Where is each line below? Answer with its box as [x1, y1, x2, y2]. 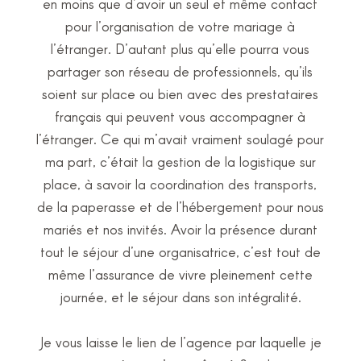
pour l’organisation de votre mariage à [65, 17, 296, 34]
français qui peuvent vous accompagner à [55, 107, 306, 124]
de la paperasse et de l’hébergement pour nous [36, 197, 324, 214]
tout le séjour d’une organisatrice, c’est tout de [39, 243, 321, 259]
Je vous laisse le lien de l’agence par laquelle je [39, 333, 322, 350]
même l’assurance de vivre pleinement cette [48, 265, 313, 282]
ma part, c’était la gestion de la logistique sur [44, 152, 316, 169]
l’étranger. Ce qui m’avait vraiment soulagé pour [36, 130, 325, 147]
